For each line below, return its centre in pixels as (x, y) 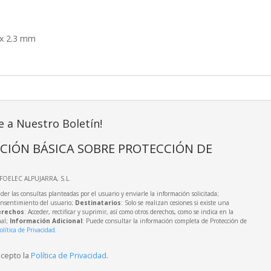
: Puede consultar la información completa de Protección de (164, 221)
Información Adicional (46, 221)
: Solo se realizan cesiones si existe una (175, 203)
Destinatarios (98, 203)
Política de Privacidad (68, 256)
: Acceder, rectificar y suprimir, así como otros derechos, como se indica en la (129, 212)
